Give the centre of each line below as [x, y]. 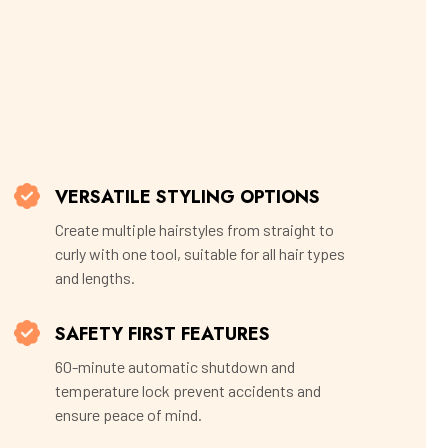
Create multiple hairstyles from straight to [194, 230]
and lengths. [95, 278]
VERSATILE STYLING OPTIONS [187, 197]
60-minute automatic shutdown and [175, 367]
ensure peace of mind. [128, 415]
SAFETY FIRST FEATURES [162, 334]
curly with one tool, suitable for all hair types [200, 254]
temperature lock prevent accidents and [188, 391]
